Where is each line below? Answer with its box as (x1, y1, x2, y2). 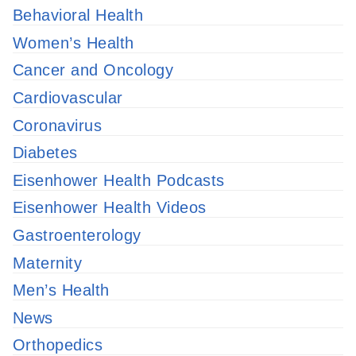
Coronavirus (13, 116, 103, 134)
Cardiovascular (13, 88, 123, 106)
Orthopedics (13, 336, 103, 354)
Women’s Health (13, 33, 134, 52)
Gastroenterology (13, 226, 141, 244)
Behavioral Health (13, 6, 144, 25)
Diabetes (13, 144, 78, 162)
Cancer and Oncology (13, 61, 174, 79)
